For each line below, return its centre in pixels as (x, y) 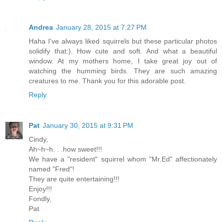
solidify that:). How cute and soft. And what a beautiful (123, 51)
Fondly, (40, 198)
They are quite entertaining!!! (74, 179)
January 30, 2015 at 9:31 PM (88, 125)
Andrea (41, 27)
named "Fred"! (52, 169)
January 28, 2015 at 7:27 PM (101, 27)
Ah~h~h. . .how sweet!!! (65, 149)
